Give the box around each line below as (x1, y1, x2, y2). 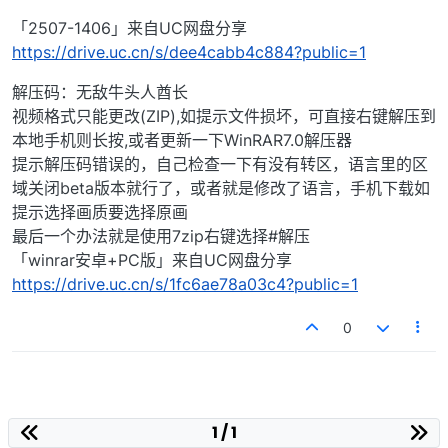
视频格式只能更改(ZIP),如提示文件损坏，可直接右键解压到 (12, 106, 436, 127)
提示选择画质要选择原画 (12, 202, 188, 223)
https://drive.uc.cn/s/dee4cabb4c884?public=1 (12, 42, 366, 63)
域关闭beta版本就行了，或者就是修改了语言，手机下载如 (12, 178, 430, 199)
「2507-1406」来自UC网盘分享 (12, 18, 247, 39)
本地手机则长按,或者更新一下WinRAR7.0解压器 (12, 130, 352, 151)
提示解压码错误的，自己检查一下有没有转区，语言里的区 (12, 154, 428, 175)
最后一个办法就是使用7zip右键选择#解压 (12, 226, 310, 247)
